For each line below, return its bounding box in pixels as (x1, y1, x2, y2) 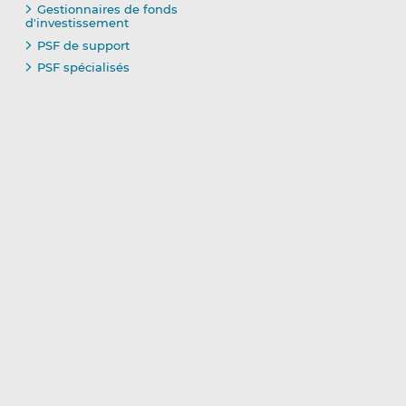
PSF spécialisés (36, 60, 130, 75)
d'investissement (24, 15, 129, 31)
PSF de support (36, 37, 130, 53)
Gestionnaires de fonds (36, 2, 178, 17)
